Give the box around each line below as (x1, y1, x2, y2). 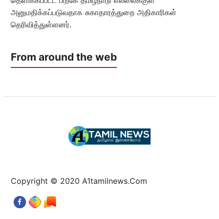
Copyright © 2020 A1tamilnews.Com (10, 175, 147, 186)
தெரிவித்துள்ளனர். (10, 19, 71, 29)
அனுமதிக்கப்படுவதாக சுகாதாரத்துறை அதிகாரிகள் (10, 7, 176, 17)
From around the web (10, 50, 117, 63)
